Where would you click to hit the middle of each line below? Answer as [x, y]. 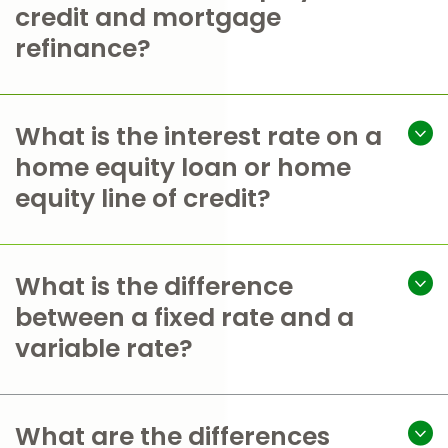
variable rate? [104, 348]
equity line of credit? [143, 198]
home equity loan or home [183, 167]
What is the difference [154, 286]
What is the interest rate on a [198, 136]
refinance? [83, 48]
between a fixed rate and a [184, 317]
